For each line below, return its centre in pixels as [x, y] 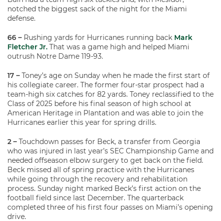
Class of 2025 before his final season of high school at [99, 104]
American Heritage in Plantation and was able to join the [105, 113]
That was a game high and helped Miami [118, 47]
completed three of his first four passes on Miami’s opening [110, 207]
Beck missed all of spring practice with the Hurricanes [101, 170]
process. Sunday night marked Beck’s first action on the [104, 189]
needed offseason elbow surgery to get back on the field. [105, 161]
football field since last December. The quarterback [95, 198]
